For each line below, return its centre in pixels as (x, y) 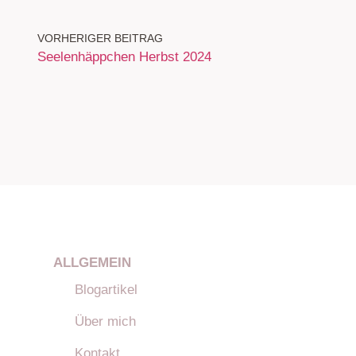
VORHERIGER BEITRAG (100, 38)
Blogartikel (106, 290)
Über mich (105, 321)
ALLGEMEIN (92, 263)
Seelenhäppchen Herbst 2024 (124, 56)
